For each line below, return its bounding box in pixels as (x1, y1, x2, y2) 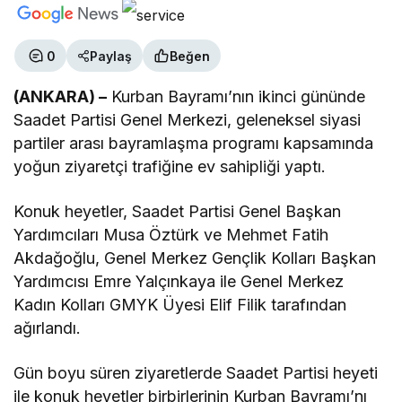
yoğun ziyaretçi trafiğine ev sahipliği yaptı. (13, 157, 327, 177)
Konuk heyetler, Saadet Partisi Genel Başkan (13, 202, 342, 222)
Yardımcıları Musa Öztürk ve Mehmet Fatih (13, 225, 329, 245)
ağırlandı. (13, 319, 81, 338)
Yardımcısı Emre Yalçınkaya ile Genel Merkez (13, 272, 345, 292)
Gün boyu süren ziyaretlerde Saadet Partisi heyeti (13, 363, 379, 383)
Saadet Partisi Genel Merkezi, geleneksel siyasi (13, 110, 362, 130)
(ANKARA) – (13, 87, 108, 107)
